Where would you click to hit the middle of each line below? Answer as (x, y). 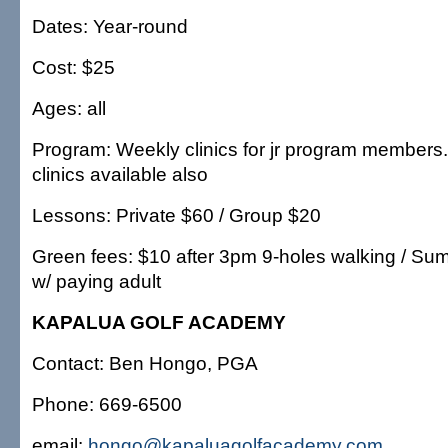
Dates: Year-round (110, 26)
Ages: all (69, 108)
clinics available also (120, 174)
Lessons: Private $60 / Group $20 (176, 215)
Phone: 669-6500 (107, 404)
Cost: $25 (73, 67)
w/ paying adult (96, 281)
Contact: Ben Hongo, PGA (145, 363)
